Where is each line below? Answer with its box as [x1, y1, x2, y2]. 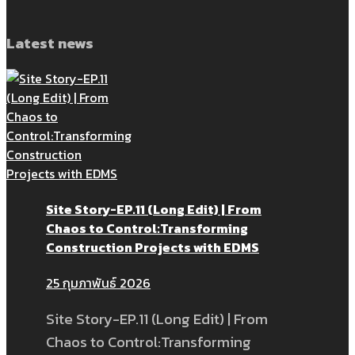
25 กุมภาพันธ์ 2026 [46, 273, 151, 293]
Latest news [6, 31, 94, 54]
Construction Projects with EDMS [46, 237, 259, 257]
